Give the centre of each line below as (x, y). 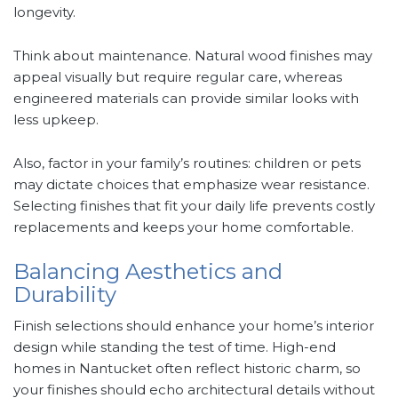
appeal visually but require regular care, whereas (178, 77)
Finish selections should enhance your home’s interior (194, 326)
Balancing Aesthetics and (148, 272)
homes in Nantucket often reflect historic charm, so (187, 369)
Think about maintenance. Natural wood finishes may (193, 56)
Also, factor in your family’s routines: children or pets (187, 163)
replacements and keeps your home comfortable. (183, 227)
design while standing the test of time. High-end (175, 347)
